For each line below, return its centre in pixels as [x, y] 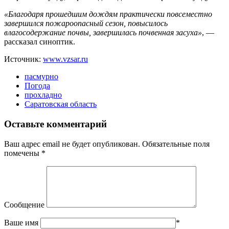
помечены [23, 153]
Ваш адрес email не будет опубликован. [72, 144]
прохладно [43, 95]
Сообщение [24, 204]
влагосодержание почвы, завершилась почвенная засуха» [103, 33]
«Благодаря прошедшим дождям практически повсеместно [108, 14]
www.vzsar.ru [65, 59]
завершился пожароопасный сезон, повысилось [86, 24]
